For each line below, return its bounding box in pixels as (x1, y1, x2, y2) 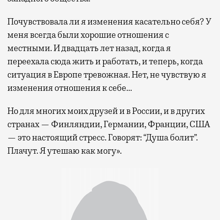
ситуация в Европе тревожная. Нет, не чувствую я (7, 69, 206, 81)
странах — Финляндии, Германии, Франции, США (7, 119, 210, 130)
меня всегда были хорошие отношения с (7, 29, 169, 41)
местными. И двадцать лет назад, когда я (7, 43, 171, 54)
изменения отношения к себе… (7, 82, 132, 94)
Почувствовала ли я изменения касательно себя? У (7, 16, 211, 27)
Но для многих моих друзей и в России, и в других (7, 106, 205, 117)
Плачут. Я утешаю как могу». (7, 145, 122, 157)
